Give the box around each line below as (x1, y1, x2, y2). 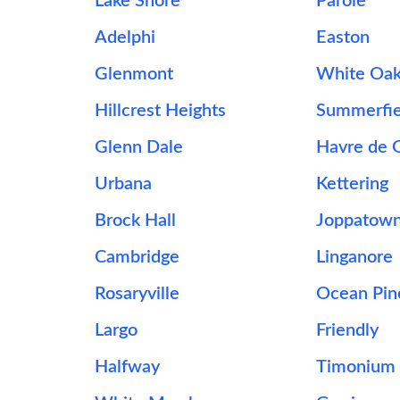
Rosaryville (94, 285, 179, 303)
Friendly (316, 321, 379, 339)
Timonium (316, 358, 396, 376)
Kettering (316, 175, 389, 193)
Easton (316, 29, 371, 46)
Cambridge (94, 248, 179, 266)
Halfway (94, 358, 160, 376)
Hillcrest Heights (94, 102, 226, 120)
